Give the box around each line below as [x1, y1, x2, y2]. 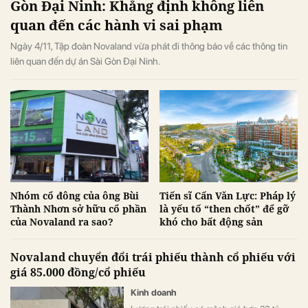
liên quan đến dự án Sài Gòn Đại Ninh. [10, 55, 160, 67]
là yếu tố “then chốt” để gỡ [159, 201, 289, 215]
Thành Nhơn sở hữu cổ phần [10, 201, 146, 215]
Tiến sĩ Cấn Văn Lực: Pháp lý [159, 188, 296, 202]
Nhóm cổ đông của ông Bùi [10, 188, 139, 202]
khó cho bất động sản [159, 214, 263, 228]
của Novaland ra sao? [10, 214, 113, 228]
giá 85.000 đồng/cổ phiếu [10, 264, 146, 280]
